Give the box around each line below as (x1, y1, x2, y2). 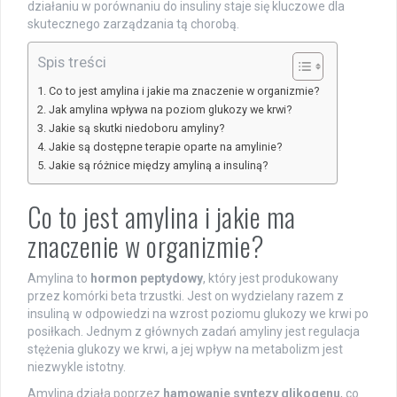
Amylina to (27, 271, 90, 286)
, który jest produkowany (203, 271, 339, 286)
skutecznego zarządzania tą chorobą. (27, 17, 239, 32)
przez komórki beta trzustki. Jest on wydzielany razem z (27, 289, 344, 304)
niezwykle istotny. (27, 360, 126, 375)
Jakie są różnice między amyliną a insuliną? (48, 159, 268, 173)
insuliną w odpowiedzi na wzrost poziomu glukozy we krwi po (27, 307, 369, 322)
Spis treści (37, 53, 106, 72)
